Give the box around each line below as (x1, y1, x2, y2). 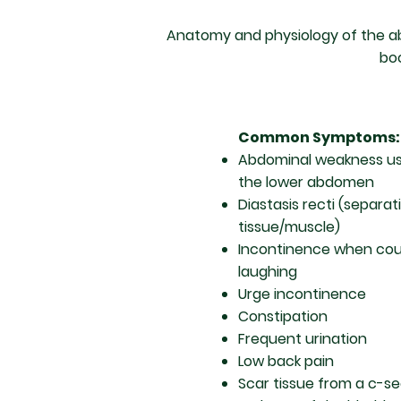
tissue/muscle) (238, 217, 340, 237)
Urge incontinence (238, 284, 366, 304)
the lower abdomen (238, 172, 374, 192)
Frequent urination (238, 328, 367, 349)
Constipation (238, 306, 328, 327)
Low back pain (238, 351, 334, 371)
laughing (238, 261, 297, 282)
